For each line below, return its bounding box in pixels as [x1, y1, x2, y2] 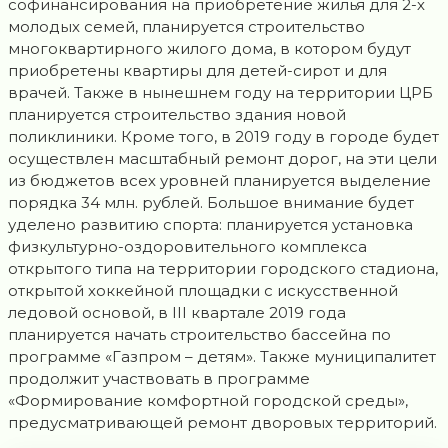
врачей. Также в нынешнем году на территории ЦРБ [8, 83, 433, 103]
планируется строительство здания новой [8, 105, 346, 125]
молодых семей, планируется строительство [8, 17, 365, 37]
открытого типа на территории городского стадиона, [8, 259, 438, 279]
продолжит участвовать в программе [8, 369, 310, 389]
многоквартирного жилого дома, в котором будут [8, 39, 411, 59]
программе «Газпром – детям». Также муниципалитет [8, 347, 436, 367]
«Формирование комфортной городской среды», [8, 391, 408, 411]
